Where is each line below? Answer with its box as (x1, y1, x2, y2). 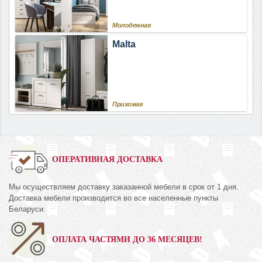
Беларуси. (9, 205, 46, 214)
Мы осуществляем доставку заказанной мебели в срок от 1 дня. (9, 182, 239, 192)
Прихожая (112, 101, 143, 108)
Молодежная (112, 22, 151, 29)
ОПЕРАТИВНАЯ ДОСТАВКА (52, 155, 163, 164)
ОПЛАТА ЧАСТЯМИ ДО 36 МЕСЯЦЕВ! (52, 235, 202, 244)
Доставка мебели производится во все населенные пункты (9, 194, 218, 203)
